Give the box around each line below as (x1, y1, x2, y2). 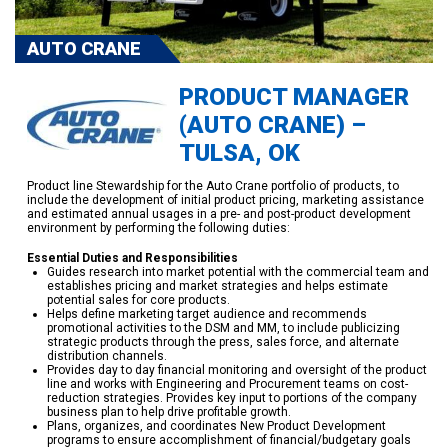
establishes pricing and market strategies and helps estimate (46, 278, 388, 293)
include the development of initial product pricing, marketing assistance (26, 192, 424, 207)
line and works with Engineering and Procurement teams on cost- (46, 376, 408, 391)
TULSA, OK (178, 138, 300, 167)
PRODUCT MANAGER (178, 82, 409, 111)
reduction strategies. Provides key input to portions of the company (46, 390, 417, 405)
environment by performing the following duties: (26, 220, 290, 235)
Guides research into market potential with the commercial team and (46, 264, 429, 279)
